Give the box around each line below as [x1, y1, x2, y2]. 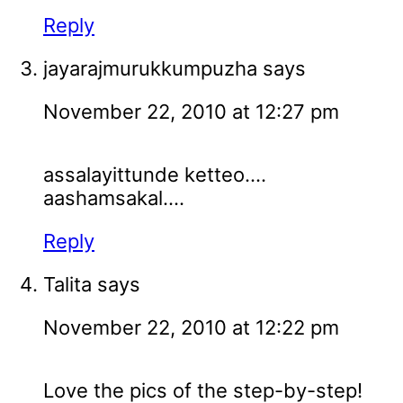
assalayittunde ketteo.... [43, 163, 266, 187]
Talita [43, 273, 92, 297]
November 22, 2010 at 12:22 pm [43, 316, 339, 340]
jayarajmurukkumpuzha [43, 57, 257, 81]
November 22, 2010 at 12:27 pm [43, 100, 339, 124]
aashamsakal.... [43, 186, 184, 210]
